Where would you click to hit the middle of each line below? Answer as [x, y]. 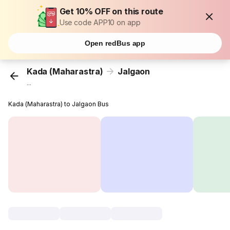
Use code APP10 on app [100, 22]
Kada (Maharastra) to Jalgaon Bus [59, 104]
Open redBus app [115, 43]
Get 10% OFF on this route [111, 11]
